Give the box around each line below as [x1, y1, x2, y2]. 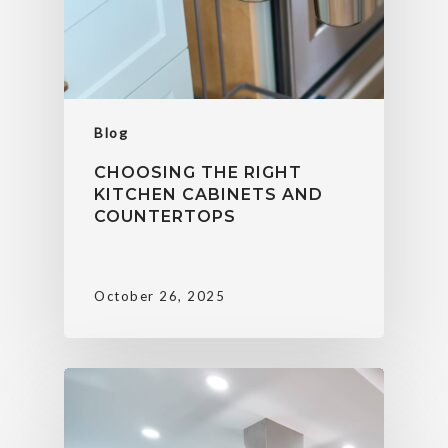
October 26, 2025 [94, 288, 225, 305]
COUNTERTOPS [94, 206, 236, 226]
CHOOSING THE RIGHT [94, 162, 302, 182]
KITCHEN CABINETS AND [94, 184, 323, 204]
